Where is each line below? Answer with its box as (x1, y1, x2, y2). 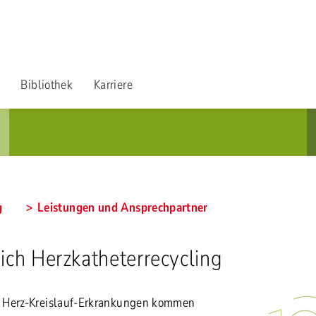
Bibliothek (20, 76, 73, 93)
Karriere (94, 76, 133, 93)
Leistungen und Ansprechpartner (37, 199, 208, 216)
